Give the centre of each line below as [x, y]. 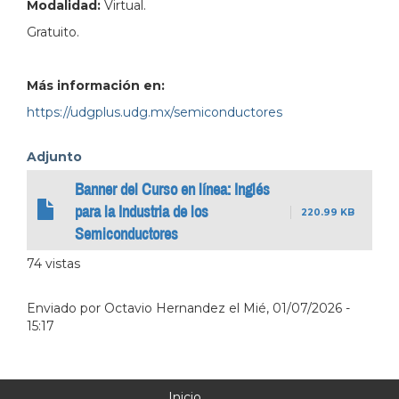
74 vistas [53, 263]
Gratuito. [53, 32]
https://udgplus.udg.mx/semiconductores [155, 112]
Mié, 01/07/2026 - [297, 308]
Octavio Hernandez [165, 308]
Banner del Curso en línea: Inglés [172, 189]
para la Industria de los [142, 212]
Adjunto [54, 156]
